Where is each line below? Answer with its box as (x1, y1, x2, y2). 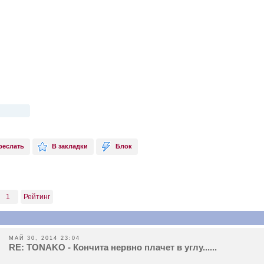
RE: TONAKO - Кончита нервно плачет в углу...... (9, 242, 217, 252)
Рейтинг (24, 192, 50, 201)
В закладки (52, 142, 88, 150)
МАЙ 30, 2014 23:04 (9, 235, 80, 241)
